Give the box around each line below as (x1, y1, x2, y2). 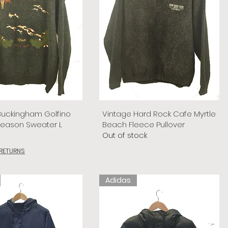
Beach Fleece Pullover (102, 119, 185, 130)
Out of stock (102, 129, 147, 140)
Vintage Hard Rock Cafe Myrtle (102, 108, 216, 119)
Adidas (105, 175, 131, 185)
